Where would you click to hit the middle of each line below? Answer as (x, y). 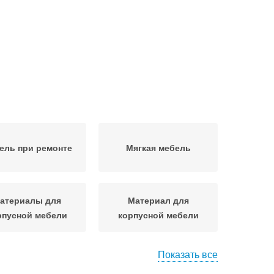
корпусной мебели (158, 215)
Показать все (188, 254)
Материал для (158, 200)
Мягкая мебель (158, 147)
